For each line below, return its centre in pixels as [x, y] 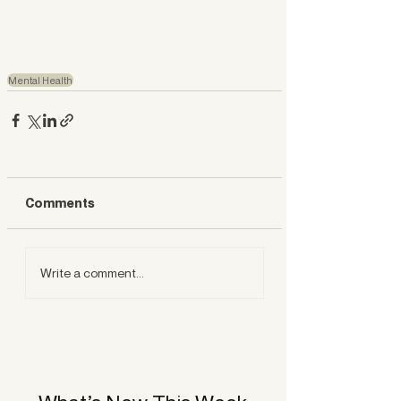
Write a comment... [92, 273]
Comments [60, 202]
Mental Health [40, 80]
